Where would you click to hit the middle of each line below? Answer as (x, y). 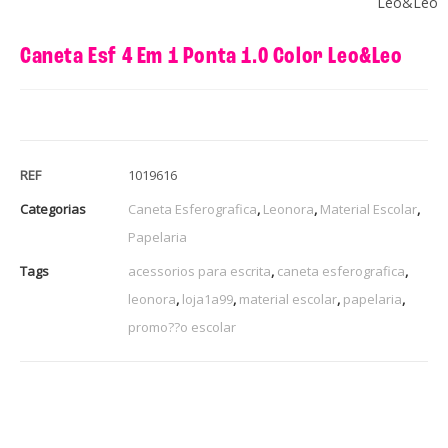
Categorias (53, 208)
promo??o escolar (182, 326)
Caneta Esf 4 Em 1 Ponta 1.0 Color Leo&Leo (211, 56)
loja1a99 (207, 298)
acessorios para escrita (199, 270)
